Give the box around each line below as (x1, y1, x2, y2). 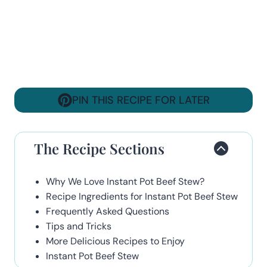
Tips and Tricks (46, 219, 111, 232)
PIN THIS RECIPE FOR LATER (72, 92, 210, 107)
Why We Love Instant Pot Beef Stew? (46, 175, 204, 188)
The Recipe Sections (34, 138, 164, 158)
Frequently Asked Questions (46, 204, 169, 218)
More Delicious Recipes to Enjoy (46, 234, 185, 247)
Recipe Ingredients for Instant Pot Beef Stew (46, 190, 238, 203)
